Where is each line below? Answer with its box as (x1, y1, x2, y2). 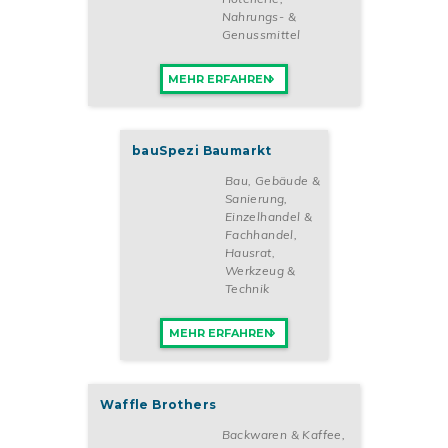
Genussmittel (221, 27, 301, 43)
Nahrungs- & (221, 9, 297, 25)
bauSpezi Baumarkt (132, 143, 272, 159)
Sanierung (224, 191, 285, 207)
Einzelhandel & (224, 209, 313, 225)
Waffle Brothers (100, 397, 217, 413)
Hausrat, (224, 245, 275, 261)
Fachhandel (224, 227, 294, 243)
